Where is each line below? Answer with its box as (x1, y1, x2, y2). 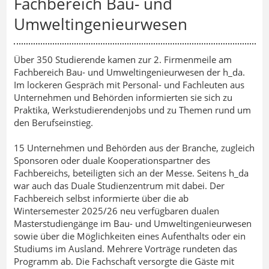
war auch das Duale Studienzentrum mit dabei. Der (13, 180, 225, 192)
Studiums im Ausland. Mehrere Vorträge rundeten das (13, 243, 237, 255)
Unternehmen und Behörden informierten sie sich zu (13, 91, 232, 104)
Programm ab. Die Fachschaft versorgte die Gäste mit (13, 255, 234, 268)
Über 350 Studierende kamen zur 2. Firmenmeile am (13, 53, 232, 66)
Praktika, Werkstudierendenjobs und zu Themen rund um (13, 104, 251, 116)
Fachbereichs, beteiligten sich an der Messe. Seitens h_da (13, 167, 249, 180)
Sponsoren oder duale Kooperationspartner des (13, 154, 210, 167)
